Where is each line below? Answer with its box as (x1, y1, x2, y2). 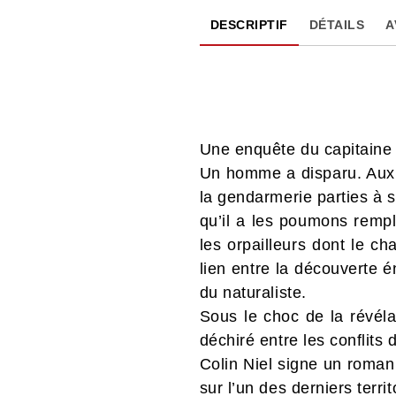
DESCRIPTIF (209, 17, 288, 32)
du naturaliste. (199, 283, 307, 301)
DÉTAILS (308, 17, 365, 32)
